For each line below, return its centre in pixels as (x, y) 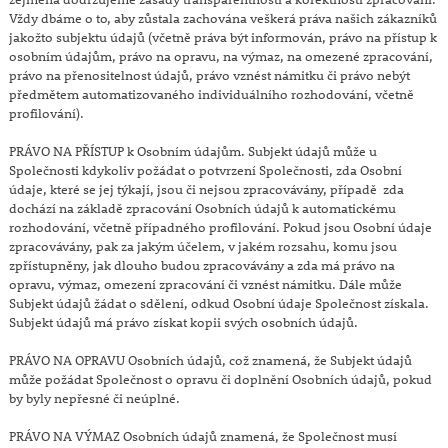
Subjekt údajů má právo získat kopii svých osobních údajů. (183, 321)
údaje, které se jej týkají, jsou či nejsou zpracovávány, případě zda (206, 188)
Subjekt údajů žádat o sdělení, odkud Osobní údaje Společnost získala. (218, 302)
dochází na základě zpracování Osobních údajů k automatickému (202, 207)
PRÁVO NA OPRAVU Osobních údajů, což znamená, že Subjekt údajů (210, 359)
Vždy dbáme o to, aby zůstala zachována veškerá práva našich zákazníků (222, 17)
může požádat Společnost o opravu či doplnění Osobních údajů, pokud (220, 378)
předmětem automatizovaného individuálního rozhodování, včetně (211, 93)
